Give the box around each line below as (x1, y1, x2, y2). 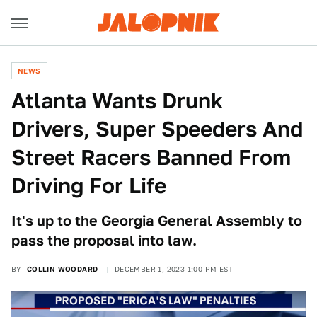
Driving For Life (11, 173, 166, 198)
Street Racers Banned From (11, 144, 291, 170)
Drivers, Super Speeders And (11, 116, 303, 142)
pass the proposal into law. (11, 232, 197, 249)
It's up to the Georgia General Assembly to (11, 212, 302, 229)
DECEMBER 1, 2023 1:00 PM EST (114, 265, 234, 273)
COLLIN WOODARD (26, 265, 98, 273)
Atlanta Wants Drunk (11, 88, 223, 113)
